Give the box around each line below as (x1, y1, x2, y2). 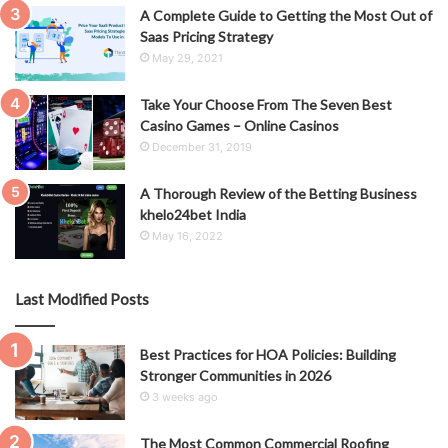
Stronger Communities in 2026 (140, 367, 331, 385)
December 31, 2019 (152, 140, 252, 155)
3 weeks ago (152, 390, 218, 405)
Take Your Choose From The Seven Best (140, 96, 392, 114)
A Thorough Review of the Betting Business (140, 185, 417, 203)
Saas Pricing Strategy (140, 28, 273, 46)
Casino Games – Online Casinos (140, 117, 339, 135)
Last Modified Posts (15, 290, 149, 309)
